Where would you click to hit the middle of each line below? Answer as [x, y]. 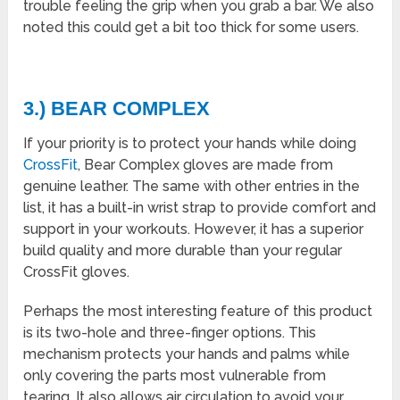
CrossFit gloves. [77, 271]
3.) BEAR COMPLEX [117, 108]
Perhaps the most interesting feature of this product [198, 311]
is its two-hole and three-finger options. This [170, 332]
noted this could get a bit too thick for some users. [192, 27]
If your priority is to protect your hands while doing [190, 143]
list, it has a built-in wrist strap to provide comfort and [200, 207]
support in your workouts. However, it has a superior [194, 229]
